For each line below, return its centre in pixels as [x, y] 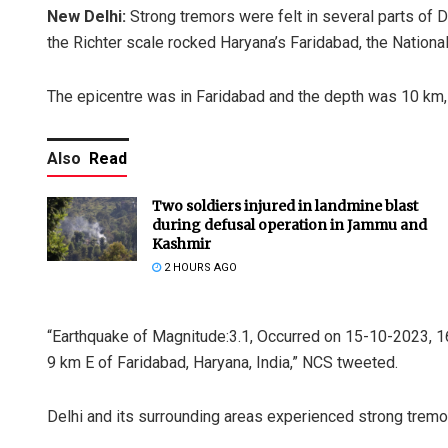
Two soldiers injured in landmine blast [285, 205]
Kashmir [181, 243]
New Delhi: [86, 16]
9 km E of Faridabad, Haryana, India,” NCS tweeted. [222, 362]
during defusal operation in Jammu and [289, 224]
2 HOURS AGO [199, 267]
